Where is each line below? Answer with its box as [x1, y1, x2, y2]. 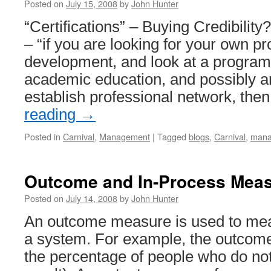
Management [99, 130, 150, 143]
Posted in [24, 130, 60, 143]
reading [24, 106, 80, 123]
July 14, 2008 [66, 192, 117, 204]
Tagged [157, 130, 186, 143]
